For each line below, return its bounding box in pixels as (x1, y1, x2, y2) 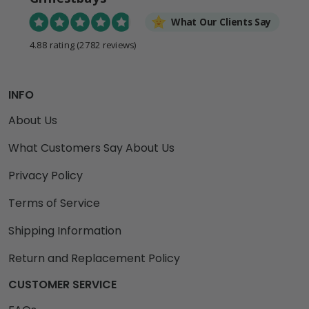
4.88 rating (29, 39, 75, 51)
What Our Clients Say (171, 15, 272, 28)
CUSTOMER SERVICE (8, 276, 117, 292)
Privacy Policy (8, 167, 83, 183)
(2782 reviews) (77, 39, 137, 51)
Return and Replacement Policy (8, 250, 180, 266)
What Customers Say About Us (8, 139, 175, 156)
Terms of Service (8, 195, 100, 211)
